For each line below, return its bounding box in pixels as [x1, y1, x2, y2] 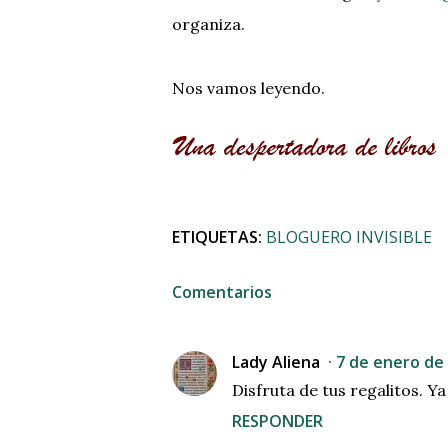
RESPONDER [232, 410, 323, 433]
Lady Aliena [232, 351, 320, 374]
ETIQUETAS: [172, 226, 262, 249]
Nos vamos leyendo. [172, 78, 325, 99]
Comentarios [172, 281, 272, 304]
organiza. [172, 14, 245, 35]
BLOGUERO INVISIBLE [266, 226, 432, 249]
